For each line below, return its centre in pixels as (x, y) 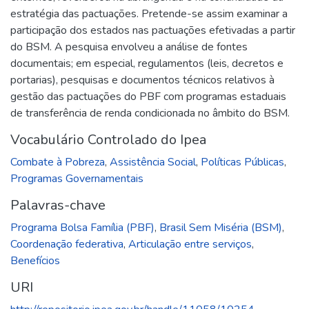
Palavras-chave (58, 205)
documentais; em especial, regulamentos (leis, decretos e (147, 63)
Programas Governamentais (77, 178)
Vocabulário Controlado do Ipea (108, 139)
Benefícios (35, 260)
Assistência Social (153, 162)
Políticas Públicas (242, 162)
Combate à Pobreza (58, 162)
